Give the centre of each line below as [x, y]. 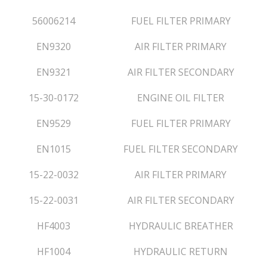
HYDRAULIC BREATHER [181, 226]
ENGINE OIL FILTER [181, 98]
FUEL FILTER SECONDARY [181, 149]
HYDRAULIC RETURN [181, 252]
